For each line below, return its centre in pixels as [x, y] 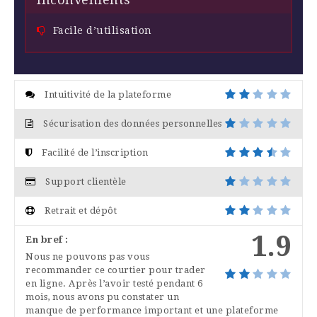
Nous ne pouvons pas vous [87, 256]
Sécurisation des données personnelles [133, 123]
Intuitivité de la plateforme [108, 94]
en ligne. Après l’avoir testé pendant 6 [114, 283]
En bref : [47, 239]
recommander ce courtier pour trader [116, 270]
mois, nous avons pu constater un [102, 296]
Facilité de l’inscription [95, 152]
